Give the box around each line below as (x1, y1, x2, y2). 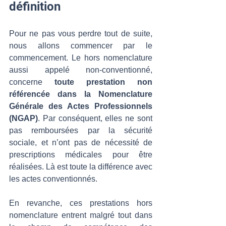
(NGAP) (9, 114, 38, 123)
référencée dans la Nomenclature (9, 90, 152, 98)
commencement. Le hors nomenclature (9, 53, 152, 62)
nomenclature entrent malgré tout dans (9, 211, 152, 219)
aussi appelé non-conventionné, (9, 66, 152, 74)
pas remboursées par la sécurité (9, 126, 152, 135)
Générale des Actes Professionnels (9, 102, 152, 110)
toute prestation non (54, 78, 152, 86)
